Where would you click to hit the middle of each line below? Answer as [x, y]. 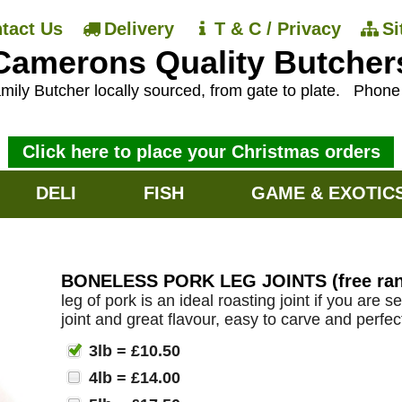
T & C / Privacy [278, 29]
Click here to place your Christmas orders [201, 151]
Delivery [139, 29]
